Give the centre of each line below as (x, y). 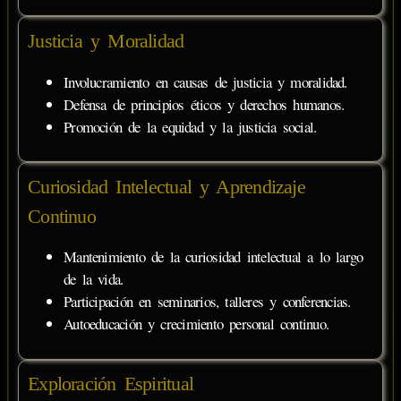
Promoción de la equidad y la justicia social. (190, 126)
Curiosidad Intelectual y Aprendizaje (166, 186)
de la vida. (94, 279)
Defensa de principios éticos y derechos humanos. (204, 104)
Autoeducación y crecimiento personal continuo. (196, 324)
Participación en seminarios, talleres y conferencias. (207, 302)
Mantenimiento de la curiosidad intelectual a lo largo (213, 257)
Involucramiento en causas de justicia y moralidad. (205, 81)
